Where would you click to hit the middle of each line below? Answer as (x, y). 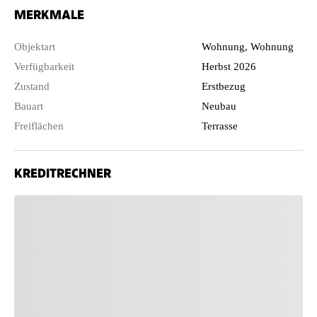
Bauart (29, 106)
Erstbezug (224, 86)
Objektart (35, 46)
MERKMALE (49, 14)
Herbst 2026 (229, 66)
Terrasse (220, 126)
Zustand (32, 86)
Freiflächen (39, 126)
